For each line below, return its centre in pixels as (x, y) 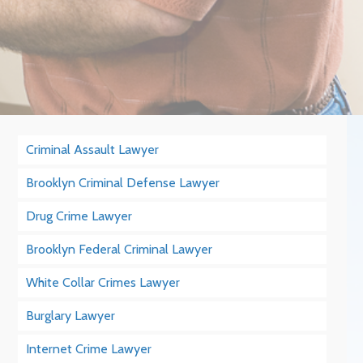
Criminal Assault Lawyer (93, 149)
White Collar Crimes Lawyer (103, 282)
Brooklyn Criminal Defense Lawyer (123, 183)
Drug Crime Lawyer (79, 216)
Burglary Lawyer (71, 316)
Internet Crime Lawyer (89, 349)
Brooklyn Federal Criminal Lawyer (120, 249)
